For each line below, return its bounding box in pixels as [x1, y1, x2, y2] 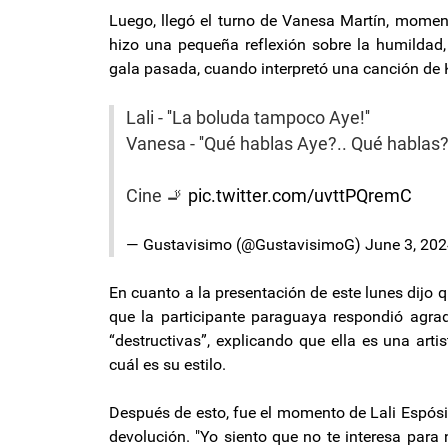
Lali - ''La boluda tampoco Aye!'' [126, 107, 370, 128]
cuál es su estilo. [109, 354, 226, 374]
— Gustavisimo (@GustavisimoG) [126, 234, 365, 254]
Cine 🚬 [126, 185, 188, 206]
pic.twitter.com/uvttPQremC [188, 185, 412, 206]
